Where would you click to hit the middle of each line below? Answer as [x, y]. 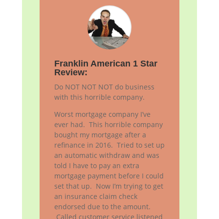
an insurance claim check [96, 196]
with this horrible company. [99, 97]
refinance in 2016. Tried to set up [109, 145]
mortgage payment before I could [109, 175]
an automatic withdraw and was [107, 155]
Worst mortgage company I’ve [102, 114]
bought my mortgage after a [100, 134]
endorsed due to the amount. [102, 206]
